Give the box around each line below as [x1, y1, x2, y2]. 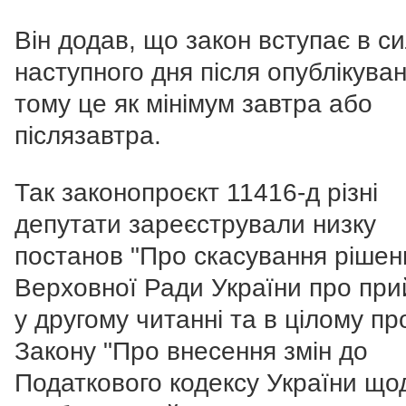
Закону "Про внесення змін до [14, 337, 368, 366]
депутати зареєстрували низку [14, 210, 376, 239]
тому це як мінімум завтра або [14, 90, 372, 119]
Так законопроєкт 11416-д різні [14, 179, 378, 208]
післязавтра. [14, 121, 161, 150]
